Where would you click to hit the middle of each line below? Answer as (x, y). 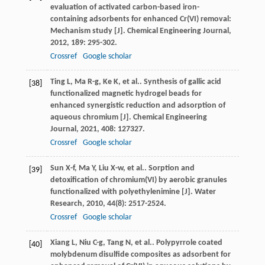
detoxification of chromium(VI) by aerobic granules (138, 180)
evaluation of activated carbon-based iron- (125, 8)
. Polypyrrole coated (187, 243)
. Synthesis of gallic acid (180, 82)
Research (66, 204)
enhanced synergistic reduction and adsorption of (138, 106)
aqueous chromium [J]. (91, 118)
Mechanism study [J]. (88, 31)
